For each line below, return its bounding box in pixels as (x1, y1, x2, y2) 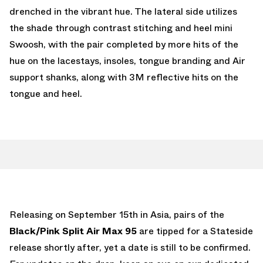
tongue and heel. (9, 86, 82, 100)
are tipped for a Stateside (139, 224, 253, 238)
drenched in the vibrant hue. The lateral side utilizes (9, 4, 237, 18)
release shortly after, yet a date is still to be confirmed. (9, 240, 251, 254)
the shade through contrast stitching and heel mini (9, 21, 232, 35)
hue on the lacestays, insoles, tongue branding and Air (9, 53, 245, 68)
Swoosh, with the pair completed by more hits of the (9, 37, 238, 51)
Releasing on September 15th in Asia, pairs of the (9, 207, 224, 221)
